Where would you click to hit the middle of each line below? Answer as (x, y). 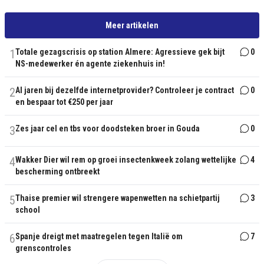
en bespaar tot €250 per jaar (64, 102)
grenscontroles (43, 248)
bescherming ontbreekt (57, 171)
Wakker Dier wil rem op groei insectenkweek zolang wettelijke (126, 160)
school (28, 210)
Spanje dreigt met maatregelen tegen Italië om (99, 236)
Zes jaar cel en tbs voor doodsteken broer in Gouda (108, 128)
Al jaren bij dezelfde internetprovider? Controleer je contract (125, 90)
